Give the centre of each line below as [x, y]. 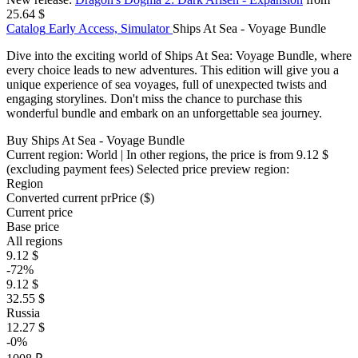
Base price [33, 227]
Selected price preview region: [213, 169]
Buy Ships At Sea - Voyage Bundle [95, 141]
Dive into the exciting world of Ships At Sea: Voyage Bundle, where [179, 56]
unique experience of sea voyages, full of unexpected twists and [167, 85]
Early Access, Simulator [109, 29]
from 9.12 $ [299, 155]
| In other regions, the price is [193, 155]
